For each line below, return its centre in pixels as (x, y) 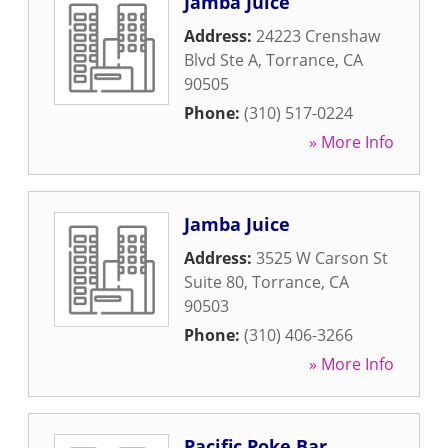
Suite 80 (214, 282)
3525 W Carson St (322, 258)
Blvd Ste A (221, 60)
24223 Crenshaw (318, 36)
